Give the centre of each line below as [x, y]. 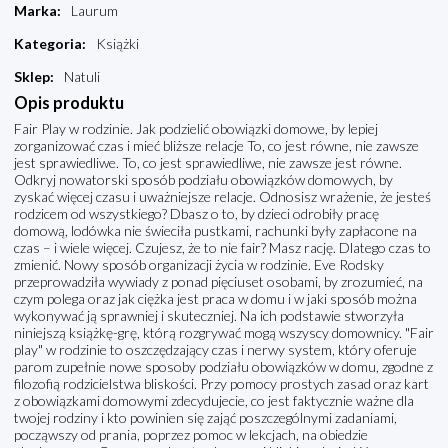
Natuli [82, 77]
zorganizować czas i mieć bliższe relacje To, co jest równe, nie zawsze [216, 146]
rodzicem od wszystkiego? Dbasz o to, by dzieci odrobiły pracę [196, 214]
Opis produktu [69, 103]
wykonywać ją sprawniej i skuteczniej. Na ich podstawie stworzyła [209, 316]
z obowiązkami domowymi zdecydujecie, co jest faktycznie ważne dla [214, 401]
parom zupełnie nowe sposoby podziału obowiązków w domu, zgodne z [223, 367]
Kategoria [48, 44]
